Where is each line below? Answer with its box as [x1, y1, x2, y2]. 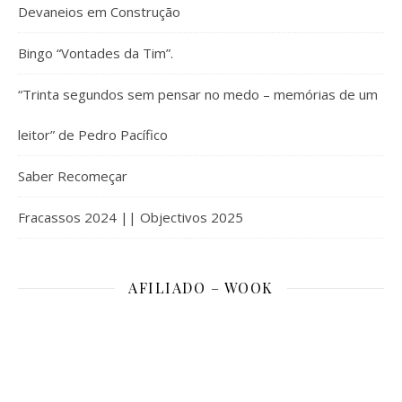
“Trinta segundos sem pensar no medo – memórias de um [18, 85, 378, 103]
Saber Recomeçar [18, 167, 127, 185]
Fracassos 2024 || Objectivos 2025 [18, 208, 243, 226]
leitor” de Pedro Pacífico [18, 126, 168, 144]
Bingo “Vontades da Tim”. [18, 44, 173, 62]
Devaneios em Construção [18, 3, 180, 21]
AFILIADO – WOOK [128, 278, 274, 297]
